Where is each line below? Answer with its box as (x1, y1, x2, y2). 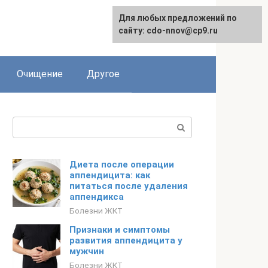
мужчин (69, 246, 104, 257)
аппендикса (69, 191, 124, 202)
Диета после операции (69, 159, 174, 170)
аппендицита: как (69, 170, 150, 181)
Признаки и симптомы (69, 224, 170, 235)
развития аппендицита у (69, 235, 182, 246)
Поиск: (13, 118, 43, 129)
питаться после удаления (69, 181, 188, 191)
